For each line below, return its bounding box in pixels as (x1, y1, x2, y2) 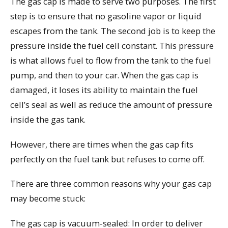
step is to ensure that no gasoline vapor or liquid (10, 10, 202, 22)
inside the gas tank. (10, 113, 85, 126)
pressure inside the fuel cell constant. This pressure (10, 40, 214, 52)
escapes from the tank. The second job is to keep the (10, 25, 215, 37)
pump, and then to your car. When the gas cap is (10, 69, 198, 81)
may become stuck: (10, 192, 85, 205)
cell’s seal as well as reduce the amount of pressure (10, 99, 212, 111)
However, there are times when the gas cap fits (10, 138, 193, 150)
